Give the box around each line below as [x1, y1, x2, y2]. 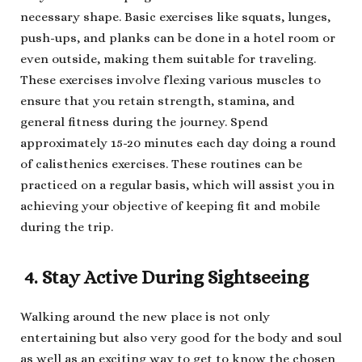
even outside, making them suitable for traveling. [20, 52, 316, 67]
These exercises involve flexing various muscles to [20, 73, 321, 88]
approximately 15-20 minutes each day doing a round [20, 136, 336, 151]
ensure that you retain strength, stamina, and [20, 94, 295, 109]
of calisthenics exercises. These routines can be [20, 157, 302, 172]
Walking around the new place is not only [20, 309, 270, 324]
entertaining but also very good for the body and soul [20, 330, 342, 345]
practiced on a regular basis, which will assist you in [20, 178, 335, 193]
